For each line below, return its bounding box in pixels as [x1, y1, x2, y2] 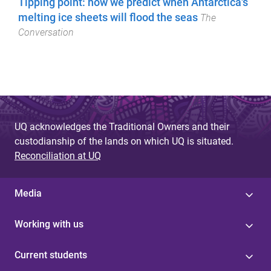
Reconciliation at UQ [15, 149, 101, 162]
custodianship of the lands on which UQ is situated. [15, 135, 233, 147]
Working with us [15, 218, 83, 230]
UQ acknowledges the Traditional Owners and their [15, 120, 229, 132]
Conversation [18, 27, 74, 39]
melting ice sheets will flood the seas [18, 11, 198, 24]
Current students [15, 249, 87, 261]
